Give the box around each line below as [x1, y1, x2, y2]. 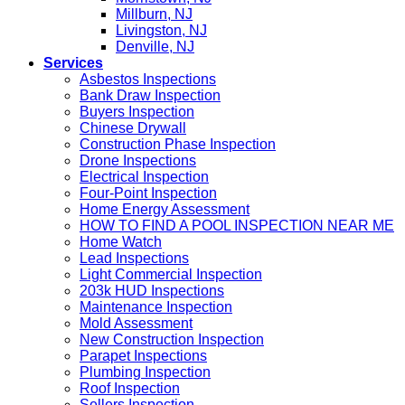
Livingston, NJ [116, 23, 207, 39]
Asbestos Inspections [80, 71, 216, 88]
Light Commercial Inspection [80, 267, 262, 283]
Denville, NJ [116, 39, 194, 55]
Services [43, 55, 103, 71]
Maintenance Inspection [80, 299, 232, 316]
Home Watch [80, 234, 162, 250]
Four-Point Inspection [80, 185, 217, 202]
